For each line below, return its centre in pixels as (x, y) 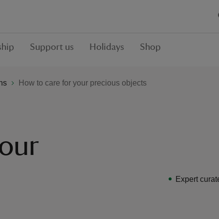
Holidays (107, 47)
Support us (52, 47)
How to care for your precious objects (83, 83)
